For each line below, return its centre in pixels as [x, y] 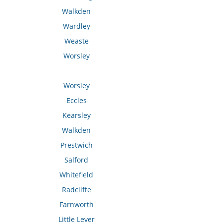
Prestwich [76, 145]
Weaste [76, 41]
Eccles [76, 100]
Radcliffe [76, 189]
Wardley [76, 26]
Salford [77, 160]
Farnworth [76, 204]
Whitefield [77, 174]
